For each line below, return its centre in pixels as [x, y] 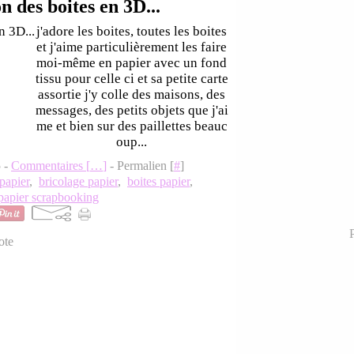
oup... [132, 142]
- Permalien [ [140, 166]
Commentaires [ [51, 166]
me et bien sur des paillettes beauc [132, 126]
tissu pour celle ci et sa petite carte [132, 79]
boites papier [158, 181]
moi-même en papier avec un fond [132, 63]
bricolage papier [78, 181]
